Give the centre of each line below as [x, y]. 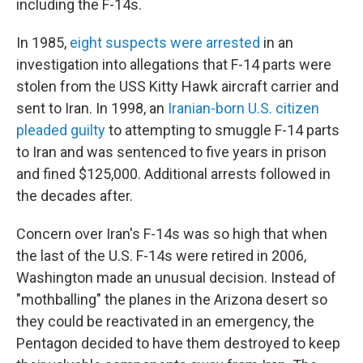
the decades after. [75, 196]
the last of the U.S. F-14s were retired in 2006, [161, 256]
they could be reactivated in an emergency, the [165, 321]
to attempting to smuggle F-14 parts [222, 130]
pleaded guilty [61, 130]
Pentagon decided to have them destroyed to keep [178, 343]
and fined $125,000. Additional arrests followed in [173, 174]
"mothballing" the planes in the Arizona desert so [172, 299]
